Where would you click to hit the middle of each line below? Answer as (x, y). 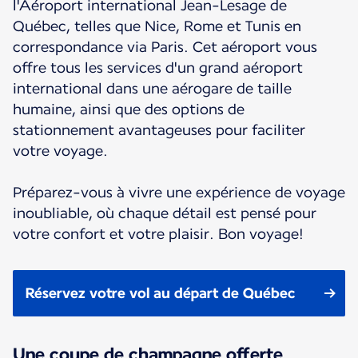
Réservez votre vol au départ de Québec (160, 293)
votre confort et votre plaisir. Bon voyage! (158, 234)
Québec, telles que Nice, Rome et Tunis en (157, 26)
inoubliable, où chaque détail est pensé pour (165, 213)
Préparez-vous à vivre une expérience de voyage (179, 193)
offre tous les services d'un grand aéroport (158, 68)
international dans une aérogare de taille (152, 89)
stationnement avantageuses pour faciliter (159, 130)
